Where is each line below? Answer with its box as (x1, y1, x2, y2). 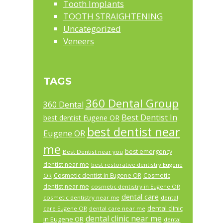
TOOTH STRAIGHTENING (63, 10, 163, 22)
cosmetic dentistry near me (43, 194, 119, 202)
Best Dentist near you (62, 148, 123, 156)
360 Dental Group (85, 96, 179, 111)
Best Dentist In (121, 112, 177, 123)
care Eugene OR (43, 205, 87, 213)
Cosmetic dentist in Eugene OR (53, 171, 141, 180)
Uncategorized (63, 23, 121, 35)
